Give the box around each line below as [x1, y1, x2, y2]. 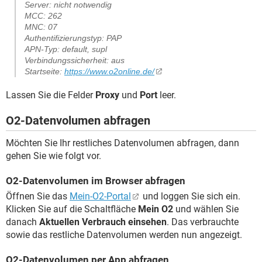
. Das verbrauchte [167, 216, 239, 227]
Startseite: [25, 67, 64, 76]
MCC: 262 [25, 11, 62, 20]
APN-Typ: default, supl [25, 44, 107, 54]
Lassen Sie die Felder [6, 89, 95, 101]
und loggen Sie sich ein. [140, 191, 240, 202]
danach [6, 216, 39, 227]
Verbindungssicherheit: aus [25, 56, 125, 65]
